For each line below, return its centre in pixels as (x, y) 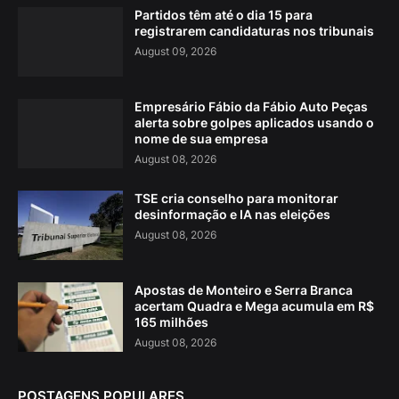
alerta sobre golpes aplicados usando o (254, 123)
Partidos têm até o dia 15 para (224, 15)
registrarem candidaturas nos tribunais (254, 31)
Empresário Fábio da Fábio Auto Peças (251, 107)
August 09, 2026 (175, 52)
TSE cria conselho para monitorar (236, 199)
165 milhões (171, 322)
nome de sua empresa (201, 139)
